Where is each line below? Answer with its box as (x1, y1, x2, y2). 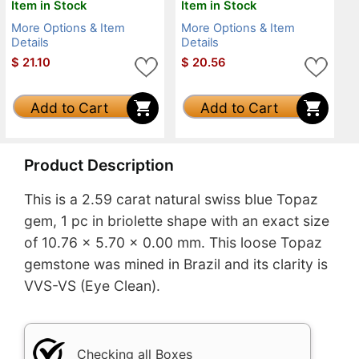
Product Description (24, 155, 174, 175)
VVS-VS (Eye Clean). (24, 277, 160, 295)
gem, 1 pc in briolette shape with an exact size (24, 212, 329, 230)
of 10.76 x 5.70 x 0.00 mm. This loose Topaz (24, 234, 322, 252)
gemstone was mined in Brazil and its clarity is (24, 256, 328, 273)
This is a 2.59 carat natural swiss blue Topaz (24, 191, 318, 208)
